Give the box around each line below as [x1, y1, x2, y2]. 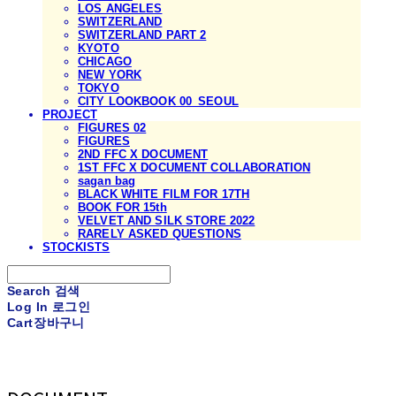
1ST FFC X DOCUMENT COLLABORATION [78, 160, 311, 174]
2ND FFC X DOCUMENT [78, 147, 209, 161]
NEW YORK [78, 67, 142, 81]
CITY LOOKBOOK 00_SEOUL [78, 94, 239, 108]
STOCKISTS [42, 240, 110, 254]
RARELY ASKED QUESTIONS [78, 226, 241, 240]
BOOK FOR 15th [78, 200, 167, 214]
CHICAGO [78, 54, 132, 68]
